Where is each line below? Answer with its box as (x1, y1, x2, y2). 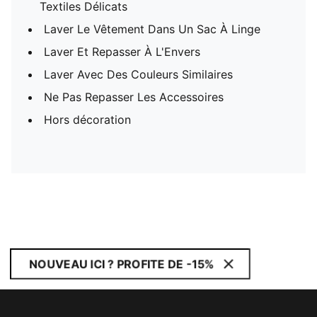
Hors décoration (44, 113, 131, 127)
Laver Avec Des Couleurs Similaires (44, 67, 233, 81)
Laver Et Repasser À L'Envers (44, 45, 200, 59)
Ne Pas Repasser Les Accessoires (44, 90, 224, 104)
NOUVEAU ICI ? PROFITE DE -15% (29, 257, 214, 271)
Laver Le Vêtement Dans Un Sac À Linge (44, 22, 260, 36)
